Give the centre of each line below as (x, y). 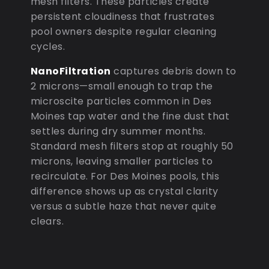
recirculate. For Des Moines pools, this (125, 176)
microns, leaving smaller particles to (122, 161)
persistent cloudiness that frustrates (122, 16)
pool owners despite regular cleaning (123, 31)
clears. (47, 221)
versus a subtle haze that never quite (123, 206)
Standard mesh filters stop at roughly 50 (132, 146)
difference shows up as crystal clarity (124, 191)
